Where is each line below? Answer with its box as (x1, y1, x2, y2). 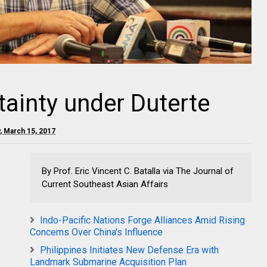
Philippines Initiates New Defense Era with (40, 244, 219, 256)
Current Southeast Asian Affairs (42, 179, 168, 190)
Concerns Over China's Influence (30, 226, 163, 238)
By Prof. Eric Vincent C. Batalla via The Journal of (42, 166, 234, 176)
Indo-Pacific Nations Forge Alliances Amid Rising (40, 215, 245, 226)
